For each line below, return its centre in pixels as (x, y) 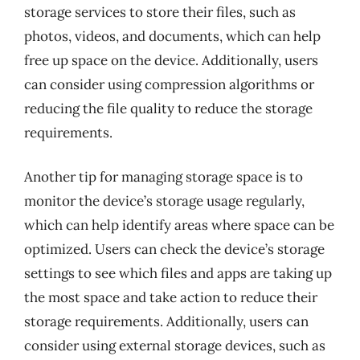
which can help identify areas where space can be (179, 225)
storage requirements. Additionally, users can (166, 321)
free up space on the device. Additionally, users (171, 60)
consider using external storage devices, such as (175, 346)
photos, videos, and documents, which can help (172, 36)
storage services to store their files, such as (160, 12)
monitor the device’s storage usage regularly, (164, 201)
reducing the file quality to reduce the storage (168, 108)
